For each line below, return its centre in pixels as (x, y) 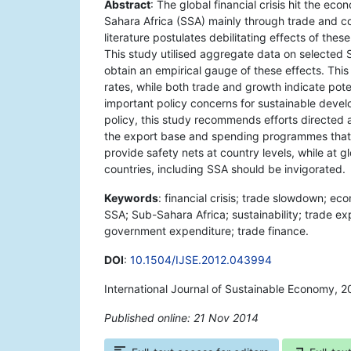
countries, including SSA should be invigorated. (225, 169)
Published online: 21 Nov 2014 (181, 318)
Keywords (131, 198)
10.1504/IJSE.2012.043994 (201, 260)
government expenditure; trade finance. (206, 231)
